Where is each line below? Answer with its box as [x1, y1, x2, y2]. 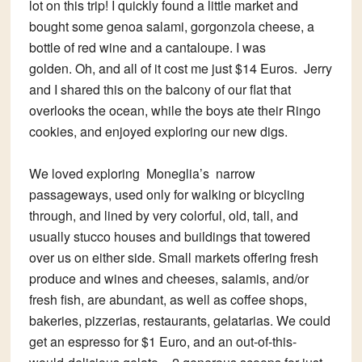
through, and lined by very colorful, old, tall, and [28, 206, 298, 225]
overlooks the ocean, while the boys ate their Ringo [28, 101, 321, 120]
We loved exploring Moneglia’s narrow [28, 164, 255, 183]
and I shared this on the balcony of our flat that [28, 80, 291, 99]
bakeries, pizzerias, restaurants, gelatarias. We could [28, 311, 330, 330]
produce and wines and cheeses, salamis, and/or [28, 269, 309, 288]
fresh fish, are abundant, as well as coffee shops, [28, 290, 307, 309]
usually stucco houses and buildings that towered [28, 227, 310, 246]
